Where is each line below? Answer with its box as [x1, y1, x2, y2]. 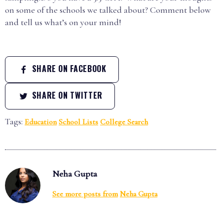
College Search [100, 117, 148, 127]
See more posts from [52, 189, 118, 199]
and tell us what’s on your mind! [5, 17, 121, 28]
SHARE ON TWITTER [30, 89, 103, 101]
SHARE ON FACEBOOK [30, 62, 107, 74]
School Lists [59, 117, 98, 127]
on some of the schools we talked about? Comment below [5, 4, 211, 15]
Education [25, 117, 57, 127]
